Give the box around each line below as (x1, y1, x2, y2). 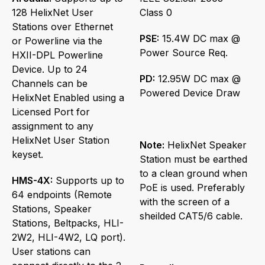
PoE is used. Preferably (140, 181, 245, 193)
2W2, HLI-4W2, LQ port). (12, 231, 125, 243)
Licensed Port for (12, 105, 90, 118)
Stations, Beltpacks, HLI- (12, 216, 124, 229)
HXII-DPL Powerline (12, 49, 103, 61)
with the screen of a (140, 195, 230, 208)
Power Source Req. (140, 46, 228, 59)
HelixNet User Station (12, 134, 109, 146)
